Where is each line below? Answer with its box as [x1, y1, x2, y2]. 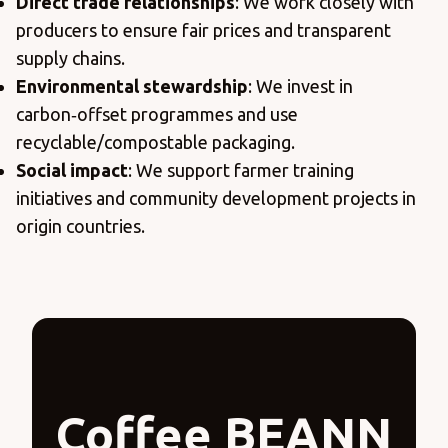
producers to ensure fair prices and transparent [16, 20, 391, 41]
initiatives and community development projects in [16, 188, 416, 209]
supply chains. [16, 48, 125, 69]
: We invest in [248, 76, 353, 97]
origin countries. [16, 216, 145, 237]
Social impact [16, 160, 128, 181]
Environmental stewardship [16, 76, 248, 97]
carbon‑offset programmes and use [16, 104, 298, 125]
